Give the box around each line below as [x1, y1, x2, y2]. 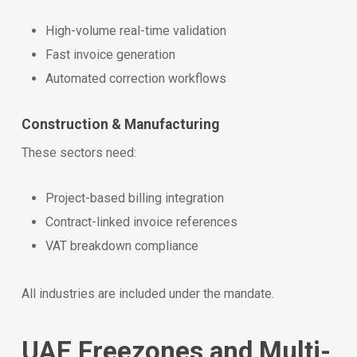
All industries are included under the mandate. [21, 285, 274, 301]
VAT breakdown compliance [45, 237, 198, 253]
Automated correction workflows [45, 70, 226, 86]
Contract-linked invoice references [45, 214, 237, 229]
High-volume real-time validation [45, 22, 226, 38]
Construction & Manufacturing [21, 116, 219, 132]
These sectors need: [21, 144, 136, 160]
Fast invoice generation [45, 46, 175, 62]
